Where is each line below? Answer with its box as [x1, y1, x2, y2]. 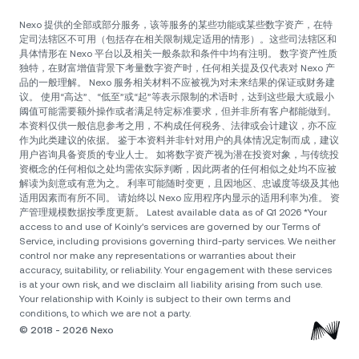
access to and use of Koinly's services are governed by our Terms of [19, 220, 321, 232]
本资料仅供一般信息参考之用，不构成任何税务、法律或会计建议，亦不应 [19, 119, 337, 131]
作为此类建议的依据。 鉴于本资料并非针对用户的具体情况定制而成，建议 [19, 134, 339, 146]
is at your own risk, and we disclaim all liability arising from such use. [19, 278, 322, 290]
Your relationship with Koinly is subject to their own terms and [19, 292, 291, 305]
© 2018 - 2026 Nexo [19, 325, 114, 337]
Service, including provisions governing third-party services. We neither [19, 235, 336, 247]
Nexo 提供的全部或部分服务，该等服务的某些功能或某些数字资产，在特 [19, 18, 333, 30]
